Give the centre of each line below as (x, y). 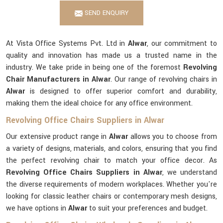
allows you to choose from (174, 137)
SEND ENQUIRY (106, 13)
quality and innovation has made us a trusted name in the (111, 56)
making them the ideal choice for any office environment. (99, 103)
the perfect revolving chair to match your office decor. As (111, 161)
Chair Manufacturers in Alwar (58, 79)
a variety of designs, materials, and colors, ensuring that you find (111, 149)
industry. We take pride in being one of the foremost (95, 67)
